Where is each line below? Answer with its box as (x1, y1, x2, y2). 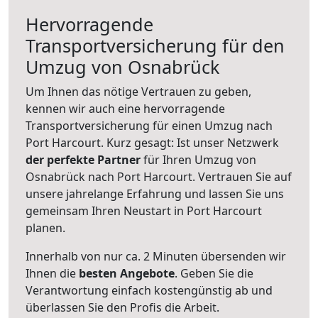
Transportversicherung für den (26, 33, 285, 57)
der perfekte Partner (26, 151, 141, 168)
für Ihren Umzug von (141, 151, 256, 168)
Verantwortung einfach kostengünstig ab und (26, 282, 273, 298)
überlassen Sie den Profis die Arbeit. (26, 299, 219, 315)
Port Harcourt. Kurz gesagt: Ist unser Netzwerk (26, 134, 279, 150)
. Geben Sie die (175, 265, 253, 281)
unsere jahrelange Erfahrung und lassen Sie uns (26, 185, 284, 202)
